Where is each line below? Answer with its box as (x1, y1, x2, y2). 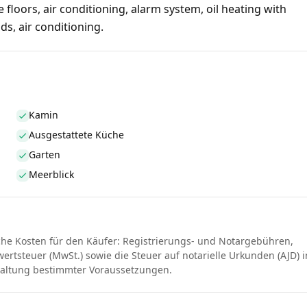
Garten (29, 148, 60, 162)
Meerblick (29, 168, 74, 182)
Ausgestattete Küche (29, 128, 124, 142)
